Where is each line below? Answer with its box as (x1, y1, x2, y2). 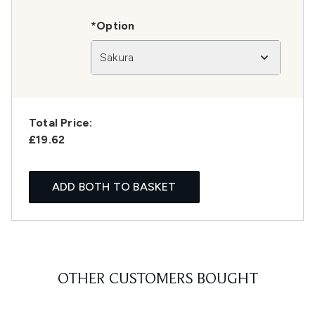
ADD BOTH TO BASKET (52, 180, 176, 194)
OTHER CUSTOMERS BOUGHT (57, 272, 258, 288)
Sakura (100, 51, 134, 65)
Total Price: (29, 116, 93, 130)
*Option (91, 19, 135, 33)
